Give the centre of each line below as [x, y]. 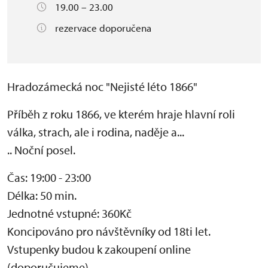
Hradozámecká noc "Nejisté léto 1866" [102, 86]
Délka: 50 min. [42, 195]
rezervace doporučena [103, 28]
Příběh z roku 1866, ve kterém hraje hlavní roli [121, 114]
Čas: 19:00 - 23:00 [49, 177]
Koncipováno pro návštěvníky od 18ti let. [109, 231]
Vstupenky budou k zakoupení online [99, 249]
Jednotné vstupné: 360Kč [69, 213]
